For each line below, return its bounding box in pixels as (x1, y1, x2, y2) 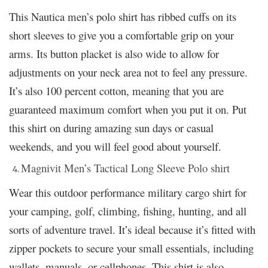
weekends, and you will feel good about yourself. (9, 138, 221, 154)
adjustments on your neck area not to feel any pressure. (9, 64, 248, 80)
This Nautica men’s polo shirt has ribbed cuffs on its (9, 8, 236, 24)
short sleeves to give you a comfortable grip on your (9, 27, 234, 42)
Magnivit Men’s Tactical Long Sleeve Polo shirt (21, 160, 230, 175)
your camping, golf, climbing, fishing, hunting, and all (9, 203, 246, 218)
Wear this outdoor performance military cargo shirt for (9, 184, 246, 200)
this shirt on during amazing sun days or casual (9, 120, 214, 135)
